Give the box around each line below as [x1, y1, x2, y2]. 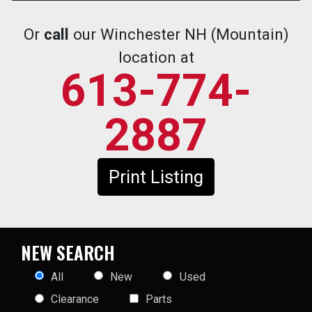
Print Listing [108, 166, 203, 187]
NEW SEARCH [21, 238, 115, 265]
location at [118, 47, 194, 66]
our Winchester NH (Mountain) [68, 24, 289, 43]
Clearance [51, 292, 100, 306]
